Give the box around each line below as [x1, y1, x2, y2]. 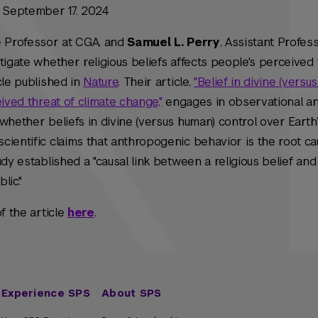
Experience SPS [1, 287, 90, 300]
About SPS [102, 287, 162, 300]
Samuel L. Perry [127, 35, 220, 50]
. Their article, [118, 75, 194, 89]
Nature [83, 75, 119, 89]
